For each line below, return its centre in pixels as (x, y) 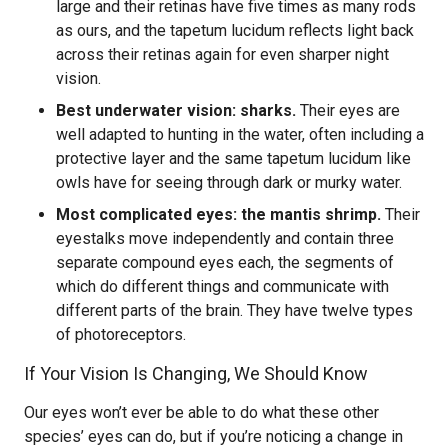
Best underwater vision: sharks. (176, 110)
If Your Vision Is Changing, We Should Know (196, 373)
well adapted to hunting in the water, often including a (240, 134)
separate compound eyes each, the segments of (225, 262)
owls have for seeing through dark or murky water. (229, 182)
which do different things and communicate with (222, 286)
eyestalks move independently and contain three (225, 238)
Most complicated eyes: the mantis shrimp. (218, 214)
